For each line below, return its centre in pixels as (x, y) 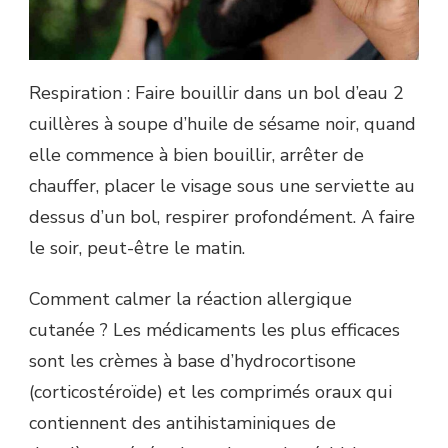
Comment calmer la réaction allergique (190, 299)
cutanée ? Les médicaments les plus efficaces (214, 330)
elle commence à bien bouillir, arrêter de (196, 155)
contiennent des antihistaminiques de (182, 423)
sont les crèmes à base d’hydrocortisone (192, 361)
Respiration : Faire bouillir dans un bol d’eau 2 (216, 93)
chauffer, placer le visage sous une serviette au (222, 186)
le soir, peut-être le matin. (137, 248)
